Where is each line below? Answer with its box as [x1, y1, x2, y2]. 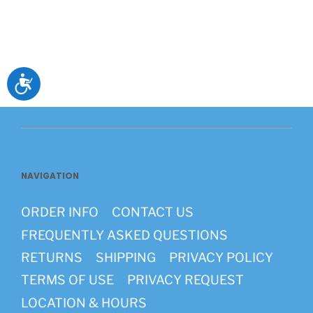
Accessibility [34, 75, 102, 89]
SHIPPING [96, 250, 156, 265]
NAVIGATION [21, 170, 79, 182]
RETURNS [21, 250, 82, 265]
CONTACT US [112, 205, 194, 220]
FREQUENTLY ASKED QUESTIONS [21, 227, 228, 242]
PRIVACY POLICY [169, 250, 273, 265]
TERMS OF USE [21, 272, 114, 288]
